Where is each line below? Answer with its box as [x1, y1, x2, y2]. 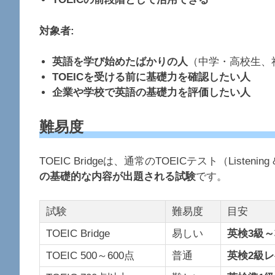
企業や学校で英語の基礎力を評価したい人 [52, 87, 251, 99]
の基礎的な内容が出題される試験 [39, 171, 196, 183]
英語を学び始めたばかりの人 [52, 56, 188, 68]
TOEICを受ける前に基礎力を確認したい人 [52, 71, 251, 83]
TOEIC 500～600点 [46, 249, 135, 261]
